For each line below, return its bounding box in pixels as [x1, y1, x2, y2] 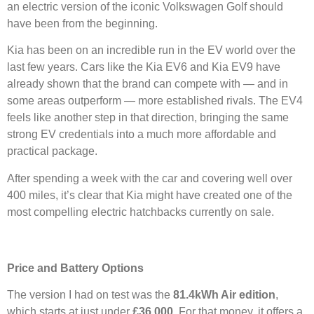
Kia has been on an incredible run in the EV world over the [7, 44, 296, 57]
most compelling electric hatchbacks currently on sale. [7, 205, 274, 218]
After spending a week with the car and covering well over [7, 172, 292, 184]
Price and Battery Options [7, 261, 144, 274]
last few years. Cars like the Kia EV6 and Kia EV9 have [7, 61, 280, 74]
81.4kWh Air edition [173, 288, 275, 301]
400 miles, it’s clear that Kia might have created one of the [7, 189, 292, 201]
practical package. [7, 145, 97, 158]
